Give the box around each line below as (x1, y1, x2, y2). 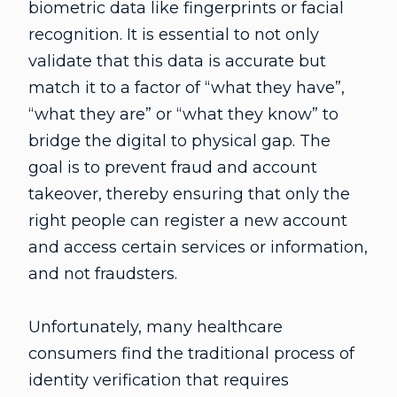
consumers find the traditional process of (28, 344, 354, 363)
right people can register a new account (28, 211, 347, 230)
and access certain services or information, (28, 237, 368, 257)
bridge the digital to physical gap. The (28, 131, 331, 151)
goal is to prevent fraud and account (28, 158, 317, 177)
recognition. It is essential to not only (28, 25, 319, 44)
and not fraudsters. (28, 264, 177, 284)
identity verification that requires (28, 370, 289, 390)
